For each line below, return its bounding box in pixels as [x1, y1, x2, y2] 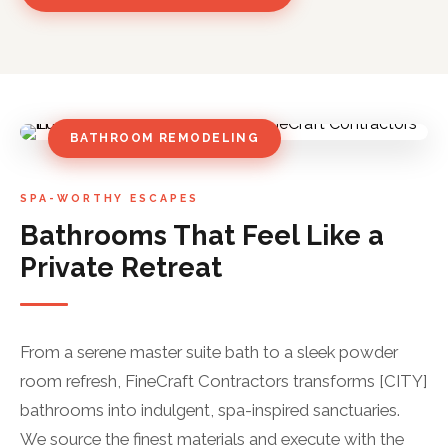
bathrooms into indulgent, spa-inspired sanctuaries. [20, 400, 400, 420]
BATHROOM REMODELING [70, 131, 260, 145]
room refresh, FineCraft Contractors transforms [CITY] [20, 371, 427, 391]
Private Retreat [20, 251, 222, 283]
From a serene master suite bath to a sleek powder [20, 342, 398, 362]
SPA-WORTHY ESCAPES [20, 192, 199, 204]
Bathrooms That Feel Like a [20, 219, 384, 251]
